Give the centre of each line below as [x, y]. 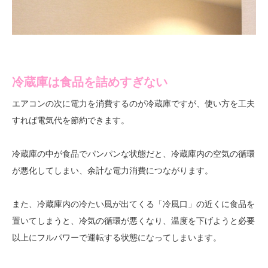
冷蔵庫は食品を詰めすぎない [90, 82]
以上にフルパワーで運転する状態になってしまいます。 [117, 237]
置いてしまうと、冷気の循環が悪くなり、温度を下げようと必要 [133, 221]
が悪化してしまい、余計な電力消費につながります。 [112, 170]
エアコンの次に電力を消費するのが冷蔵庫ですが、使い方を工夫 [133, 103]
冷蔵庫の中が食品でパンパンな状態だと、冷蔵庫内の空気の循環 [133, 154]
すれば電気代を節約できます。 [71, 120]
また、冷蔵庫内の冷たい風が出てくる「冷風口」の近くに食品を [133, 204]
